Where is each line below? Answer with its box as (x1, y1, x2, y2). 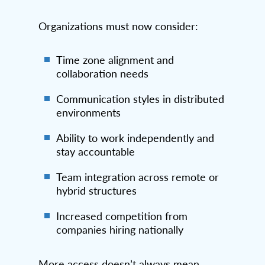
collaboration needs (56, 66, 148, 81)
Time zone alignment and (56, 53, 174, 67)
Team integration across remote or (56, 170, 219, 185)
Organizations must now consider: (38, 19, 198, 34)
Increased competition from (56, 209, 188, 224)
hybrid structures (56, 183, 137, 198)
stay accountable (56, 144, 135, 159)
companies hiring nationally (56, 222, 183, 237)
